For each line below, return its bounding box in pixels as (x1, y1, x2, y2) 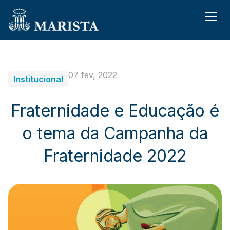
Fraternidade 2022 (44, 145, 186, 166)
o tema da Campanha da (22, 123, 208, 143)
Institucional (13, 73, 63, 84)
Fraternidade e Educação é (11, 100, 219, 121)
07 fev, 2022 (68, 69, 117, 80)
